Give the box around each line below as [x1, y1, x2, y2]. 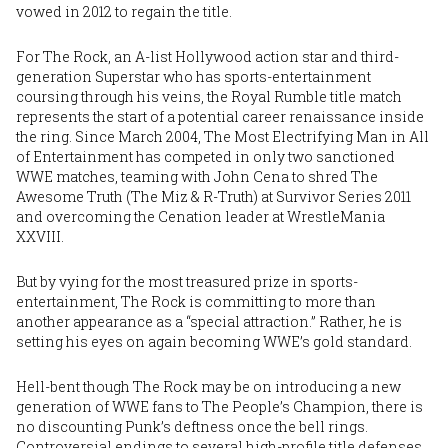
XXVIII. [16, 226, 64, 246]
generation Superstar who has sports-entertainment [16, 66, 371, 86]
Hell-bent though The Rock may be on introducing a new [16, 376, 401, 396]
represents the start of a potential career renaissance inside [16, 106, 424, 126]
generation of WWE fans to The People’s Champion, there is [16, 396, 423, 416]
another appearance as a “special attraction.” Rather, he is [16, 311, 402, 331]
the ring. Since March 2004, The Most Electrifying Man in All [16, 126, 429, 146]
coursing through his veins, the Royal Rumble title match [16, 86, 402, 106]
